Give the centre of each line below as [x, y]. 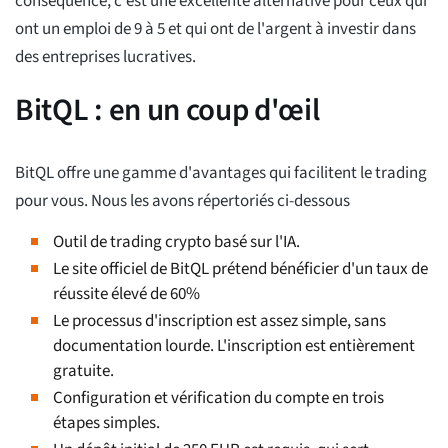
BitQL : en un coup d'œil [167, 110]
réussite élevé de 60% [126, 294]
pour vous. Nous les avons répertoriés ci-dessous [182, 201]
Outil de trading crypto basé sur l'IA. [176, 242]
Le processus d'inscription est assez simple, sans [219, 321]
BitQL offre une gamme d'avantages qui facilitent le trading [221, 173]
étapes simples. [106, 423]
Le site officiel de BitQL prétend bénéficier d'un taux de [240, 269]
